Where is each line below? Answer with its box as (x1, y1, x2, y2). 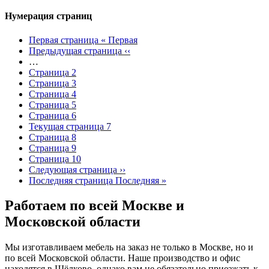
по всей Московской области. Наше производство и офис (5, 253, 240, 264)
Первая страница (29, 34, 98, 45)
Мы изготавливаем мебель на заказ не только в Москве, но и (5, 242, 253, 253)
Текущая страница (29, 121, 106, 131)
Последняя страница (29, 175, 113, 186)
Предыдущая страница (29, 45, 122, 56)
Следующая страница (29, 164, 117, 175)
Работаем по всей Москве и (5, 198, 184, 214)
